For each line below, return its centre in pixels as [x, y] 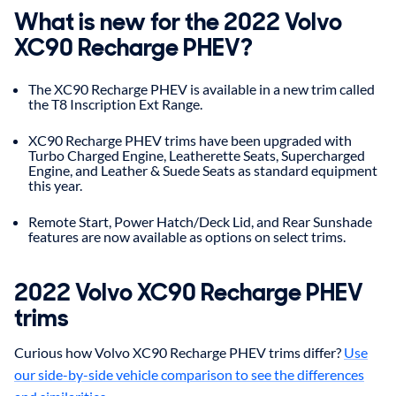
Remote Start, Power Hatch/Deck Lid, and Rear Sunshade [200, 221]
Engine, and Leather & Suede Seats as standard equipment [203, 170]
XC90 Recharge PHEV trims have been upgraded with [190, 140]
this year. [55, 185]
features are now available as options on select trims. [187, 236]
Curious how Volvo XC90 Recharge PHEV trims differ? [179, 352]
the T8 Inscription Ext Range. [115, 103]
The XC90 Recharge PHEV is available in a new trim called [202, 88]
